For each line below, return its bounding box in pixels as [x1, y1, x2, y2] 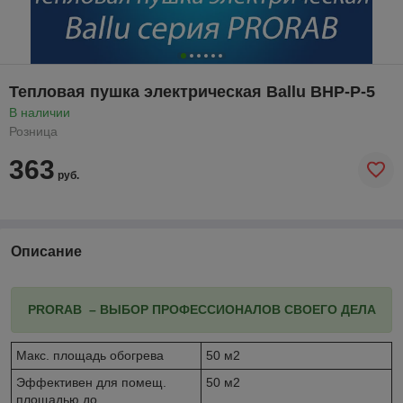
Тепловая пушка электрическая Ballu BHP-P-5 [9, 82, 375, 101]
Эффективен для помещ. [16, 374, 166, 390]
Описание [11, 243, 82, 259]
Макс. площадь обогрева [16, 347, 164, 363]
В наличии [9, 104, 70, 120]
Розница [9, 123, 58, 139]
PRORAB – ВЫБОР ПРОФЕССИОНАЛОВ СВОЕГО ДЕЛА [27, 301, 376, 317]
